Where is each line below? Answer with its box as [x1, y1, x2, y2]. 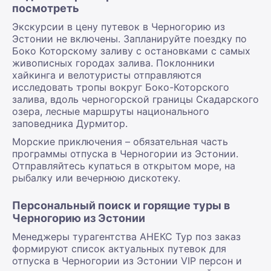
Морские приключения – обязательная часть [12, 135, 228, 148]
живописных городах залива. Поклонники [12, 56, 215, 69]
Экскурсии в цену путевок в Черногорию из [12, 20, 225, 33]
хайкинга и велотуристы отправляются [12, 68, 201, 81]
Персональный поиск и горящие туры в [12, 198, 230, 212]
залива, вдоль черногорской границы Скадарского [12, 93, 259, 105]
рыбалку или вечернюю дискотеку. [12, 171, 180, 184]
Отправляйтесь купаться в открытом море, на [12, 159, 235, 172]
